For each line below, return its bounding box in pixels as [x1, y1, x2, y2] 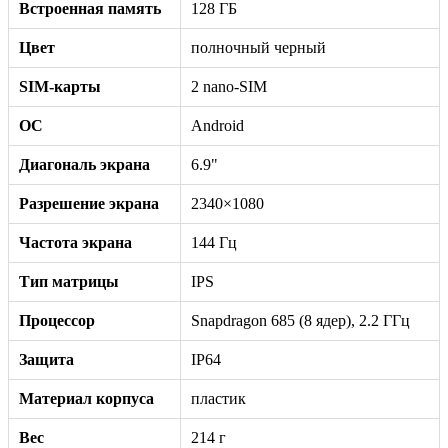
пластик [191, 389, 246, 407]
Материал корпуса [19, 389, 154, 407]
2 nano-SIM [191, 77, 267, 95]
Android [191, 116, 244, 134]
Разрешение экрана [19, 194, 159, 212]
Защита [19, 350, 74, 368]
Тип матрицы [19, 272, 119, 290]
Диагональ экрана [19, 155, 150, 173]
